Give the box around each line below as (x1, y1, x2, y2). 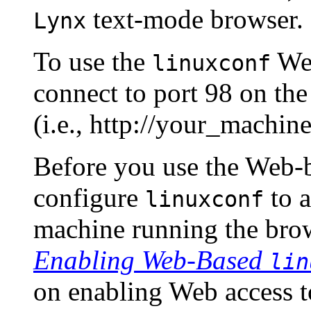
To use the (33, 47, 152, 77)
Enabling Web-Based (33, 245, 269, 276)
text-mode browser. (86, 4, 303, 35)
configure (33, 183, 145, 213)
